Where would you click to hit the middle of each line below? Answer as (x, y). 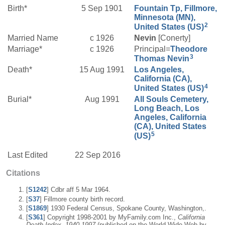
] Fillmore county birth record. (82, 199)
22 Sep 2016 (98, 155)
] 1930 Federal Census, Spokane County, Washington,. (127, 208)
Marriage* (25, 49)
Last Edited (28, 155)
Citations (23, 173)
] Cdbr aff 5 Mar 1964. (79, 190)
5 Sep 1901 (103, 9)
